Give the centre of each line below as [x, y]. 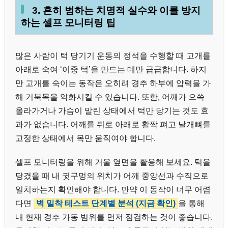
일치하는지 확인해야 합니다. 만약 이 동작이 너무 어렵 [113, 189]
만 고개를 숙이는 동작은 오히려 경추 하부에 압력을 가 [113, 83]
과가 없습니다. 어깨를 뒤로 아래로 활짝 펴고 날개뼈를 [113, 125]
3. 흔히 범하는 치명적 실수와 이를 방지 [116, 10]
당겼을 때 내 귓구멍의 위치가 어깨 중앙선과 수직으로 [112, 176]
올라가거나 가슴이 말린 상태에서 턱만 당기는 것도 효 [112, 111]
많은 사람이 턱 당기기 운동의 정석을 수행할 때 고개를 [113, 56]
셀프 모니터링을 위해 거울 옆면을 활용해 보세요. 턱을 [113, 162]
